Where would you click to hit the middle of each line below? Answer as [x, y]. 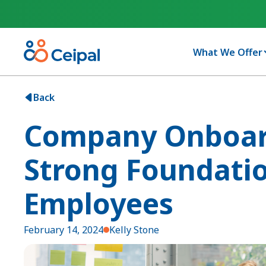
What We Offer [227, 52]
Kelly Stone [134, 230]
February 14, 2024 [64, 230]
